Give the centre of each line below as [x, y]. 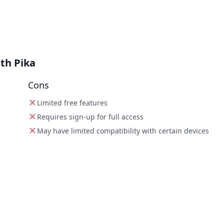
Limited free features [72, 103]
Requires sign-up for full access [90, 117]
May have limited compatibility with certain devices [123, 131]
